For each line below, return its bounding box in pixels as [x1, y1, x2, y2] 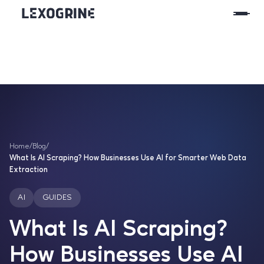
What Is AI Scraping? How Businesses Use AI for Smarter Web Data [9, 154, 246, 162]
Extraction [9, 166, 48, 174]
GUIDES [42, 193, 72, 202]
